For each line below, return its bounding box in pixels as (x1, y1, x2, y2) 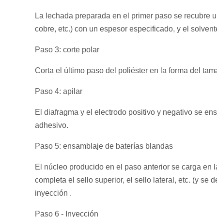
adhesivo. (35, 121, 68, 129)
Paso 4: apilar (35, 87, 82, 95)
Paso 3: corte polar (35, 46, 99, 54)
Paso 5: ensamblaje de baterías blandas (35, 142, 173, 150)
